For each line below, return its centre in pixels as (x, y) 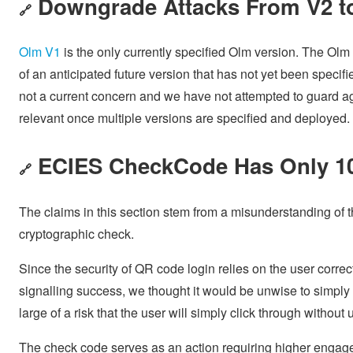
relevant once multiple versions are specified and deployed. (184, 118)
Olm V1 (40, 52)
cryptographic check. (76, 233)
